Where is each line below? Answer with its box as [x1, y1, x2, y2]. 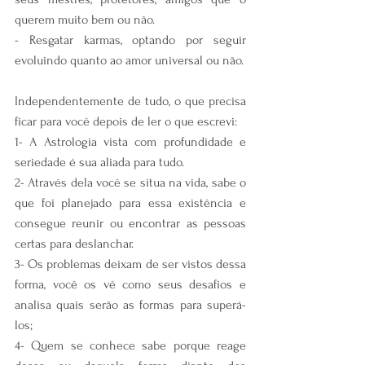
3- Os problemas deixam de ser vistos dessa [15, 256, 246, 271]
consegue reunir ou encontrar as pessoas [15, 215, 246, 231]
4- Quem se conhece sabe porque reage [15, 337, 246, 353]
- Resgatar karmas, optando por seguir [15, 32, 246, 47]
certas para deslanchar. [15, 235, 134, 251]
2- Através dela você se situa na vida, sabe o [15, 174, 246, 190]
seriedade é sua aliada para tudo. [15, 154, 184, 169]
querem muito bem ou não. [15, 11, 155, 27]
